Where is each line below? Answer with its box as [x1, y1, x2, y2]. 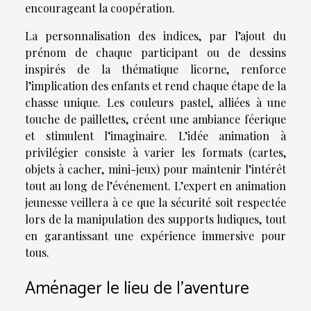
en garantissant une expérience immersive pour [25, 228, 286, 244]
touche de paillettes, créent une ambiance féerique [25, 112, 286, 127]
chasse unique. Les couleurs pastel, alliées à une [25, 95, 286, 110]
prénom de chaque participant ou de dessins [25, 45, 286, 60]
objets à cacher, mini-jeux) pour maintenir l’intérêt [25, 162, 286, 177]
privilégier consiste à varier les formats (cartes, [25, 145, 286, 160]
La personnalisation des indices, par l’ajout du [25, 28, 286, 44]
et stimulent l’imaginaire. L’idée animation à [25, 128, 286, 144]
